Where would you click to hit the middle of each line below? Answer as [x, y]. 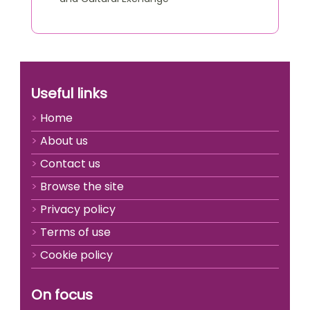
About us [64, 141]
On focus [62, 295]
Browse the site [82, 186]
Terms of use [75, 232]
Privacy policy [78, 209]
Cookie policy [76, 255]
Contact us [70, 164]
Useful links [69, 93]
